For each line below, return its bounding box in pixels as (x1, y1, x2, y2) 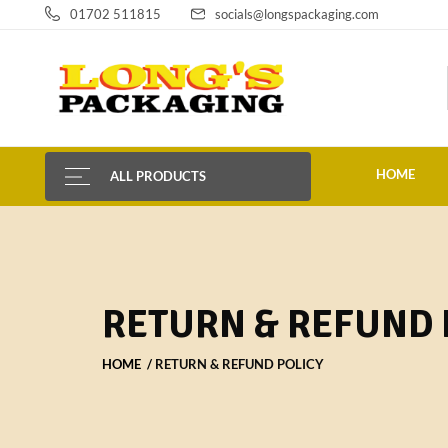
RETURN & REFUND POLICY (155, 356, 324, 373)
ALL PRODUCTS (110, 168, 206, 185)
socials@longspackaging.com (215, 6, 379, 22)
